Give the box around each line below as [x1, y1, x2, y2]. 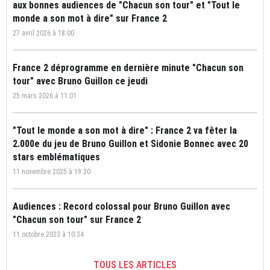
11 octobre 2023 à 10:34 [13, 230, 84, 239]
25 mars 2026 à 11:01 [13, 91, 77, 100]
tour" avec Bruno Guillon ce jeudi [13, 75, 148, 87]
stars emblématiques [13, 151, 100, 163]
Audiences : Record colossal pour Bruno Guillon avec [13, 200, 230, 212]
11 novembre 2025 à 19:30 [13, 167, 90, 176]
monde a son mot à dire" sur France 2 [13, 12, 167, 24]
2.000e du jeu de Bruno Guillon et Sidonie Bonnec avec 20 [13, 137, 248, 149]
